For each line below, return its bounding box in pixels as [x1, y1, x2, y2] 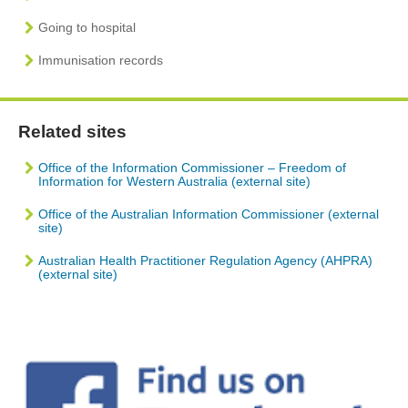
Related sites [18, 121, 127, 141]
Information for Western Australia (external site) [38, 173, 311, 189]
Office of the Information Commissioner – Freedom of [38, 159, 346, 175]
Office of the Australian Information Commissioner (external [38, 206, 379, 221]
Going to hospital [38, 19, 136, 35]
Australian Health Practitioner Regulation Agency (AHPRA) [38, 252, 372, 268]
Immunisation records [38, 52, 163, 67]
